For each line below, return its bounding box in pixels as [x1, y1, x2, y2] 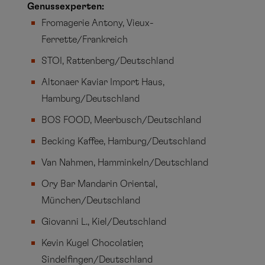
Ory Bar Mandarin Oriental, [41, 179, 158, 189]
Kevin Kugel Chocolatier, [41, 238, 144, 248]
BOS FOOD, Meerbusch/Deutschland [41, 115, 202, 125]
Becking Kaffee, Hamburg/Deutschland [41, 137, 206, 146]
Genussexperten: [27, 2, 105, 11]
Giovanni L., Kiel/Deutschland [41, 217, 167, 227]
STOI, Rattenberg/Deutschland [41, 56, 174, 66]
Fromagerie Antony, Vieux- [41, 18, 154, 28]
